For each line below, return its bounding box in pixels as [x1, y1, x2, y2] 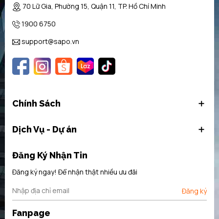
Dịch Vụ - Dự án [12, 124, 77, 135]
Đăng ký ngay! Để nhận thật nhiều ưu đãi [12, 167, 137, 177]
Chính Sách [12, 98, 61, 109]
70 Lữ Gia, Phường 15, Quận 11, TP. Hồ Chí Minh [22, 1, 166, 11]
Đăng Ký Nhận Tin [12, 150, 88, 161]
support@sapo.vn [22, 37, 79, 46]
